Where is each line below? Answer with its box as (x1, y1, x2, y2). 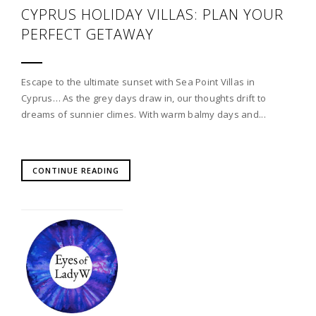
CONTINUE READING (32, 165, 119, 176)
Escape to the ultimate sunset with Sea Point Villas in (21, 75, 255, 89)
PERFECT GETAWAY (21, 24, 154, 44)
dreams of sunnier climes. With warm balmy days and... (21, 108, 266, 121)
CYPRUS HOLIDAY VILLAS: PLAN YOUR (21, 4, 284, 24)
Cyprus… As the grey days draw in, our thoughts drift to (21, 92, 267, 105)
